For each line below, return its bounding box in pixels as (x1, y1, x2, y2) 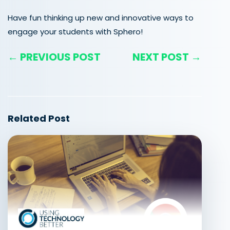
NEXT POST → (132, 49, 201, 64)
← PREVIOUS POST (8, 49, 101, 64)
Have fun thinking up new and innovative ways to (8, 12, 194, 23)
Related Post (8, 111, 70, 125)
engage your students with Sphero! (8, 26, 143, 37)
